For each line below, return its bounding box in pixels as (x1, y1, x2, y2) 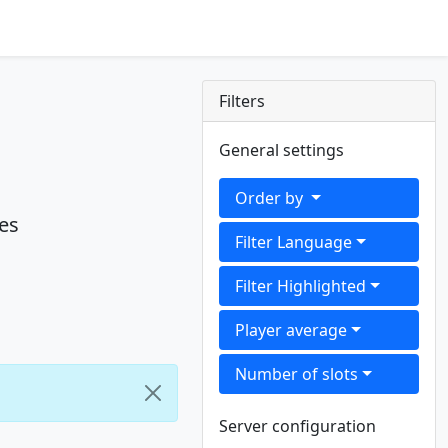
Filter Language (235, 231, 353, 253)
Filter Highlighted (235, 275, 367, 297)
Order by (235, 187, 308, 209)
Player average (235, 319, 348, 341)
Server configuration (219, 415, 377, 437)
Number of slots (235, 363, 359, 385)
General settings (219, 139, 345, 161)
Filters (219, 90, 266, 112)
